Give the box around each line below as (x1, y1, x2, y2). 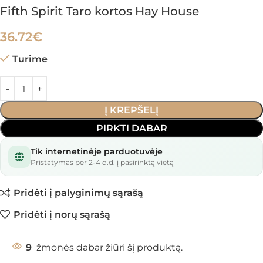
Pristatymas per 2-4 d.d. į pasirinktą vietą (31, 158, 174, 167)
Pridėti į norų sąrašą (14, 208, 111, 220)
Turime (12, 53, 48, 65)
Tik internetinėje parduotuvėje (31, 146, 163, 157)
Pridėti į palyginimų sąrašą (14, 187, 144, 198)
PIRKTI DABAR (96, 123, 167, 134)
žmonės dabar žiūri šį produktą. (36, 242, 183, 253)
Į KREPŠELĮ (104, 104, 159, 116)
